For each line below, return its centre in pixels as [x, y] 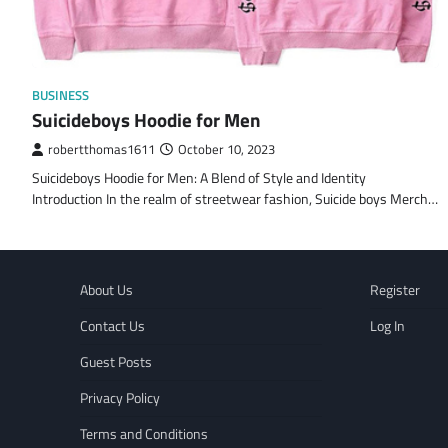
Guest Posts [116, 362]
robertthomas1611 [101, 150]
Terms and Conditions [144, 434]
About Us [106, 290]
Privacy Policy [120, 398]
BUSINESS [60, 96]
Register [395, 290]
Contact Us [112, 326]
